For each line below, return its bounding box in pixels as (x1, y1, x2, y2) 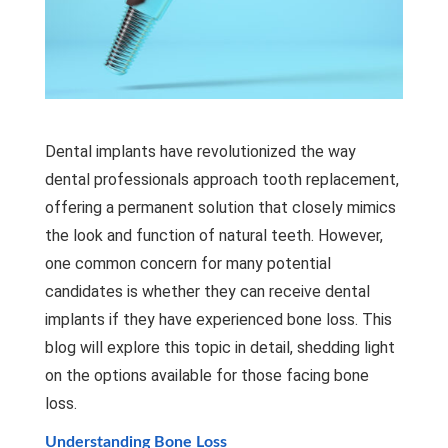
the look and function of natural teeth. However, (44, 225, 383, 245)
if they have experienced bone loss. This (104, 309, 392, 329)
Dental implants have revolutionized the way (44, 141, 356, 161)
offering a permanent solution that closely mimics (44, 197, 396, 217)
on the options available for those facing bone (44, 365, 369, 385)
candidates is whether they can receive (44, 281, 325, 301)
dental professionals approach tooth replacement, (44, 169, 399, 189)
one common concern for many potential (44, 253, 331, 273)
